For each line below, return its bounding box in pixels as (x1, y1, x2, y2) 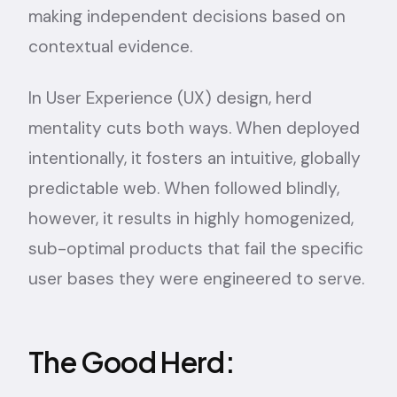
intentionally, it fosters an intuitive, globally (28, 147, 361, 169)
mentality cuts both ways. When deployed (28, 117, 360, 139)
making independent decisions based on (28, 5, 346, 27)
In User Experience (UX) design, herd (28, 87, 312, 109)
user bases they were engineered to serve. (28, 268, 364, 290)
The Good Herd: (28, 344, 235, 379)
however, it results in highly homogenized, (28, 207, 354, 230)
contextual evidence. (28, 35, 192, 58)
